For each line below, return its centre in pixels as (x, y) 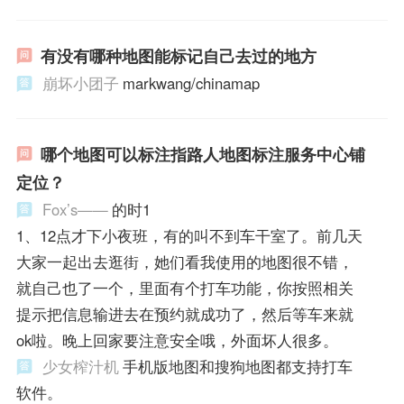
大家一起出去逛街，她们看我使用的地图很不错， (184, 261)
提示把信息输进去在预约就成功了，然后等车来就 (184, 313)
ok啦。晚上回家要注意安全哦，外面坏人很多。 (177, 340)
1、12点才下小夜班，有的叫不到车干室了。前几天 (189, 235)
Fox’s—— (75, 209)
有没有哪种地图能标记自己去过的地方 (178, 56)
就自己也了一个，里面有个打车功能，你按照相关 (184, 287)
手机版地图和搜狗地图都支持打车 (237, 366)
